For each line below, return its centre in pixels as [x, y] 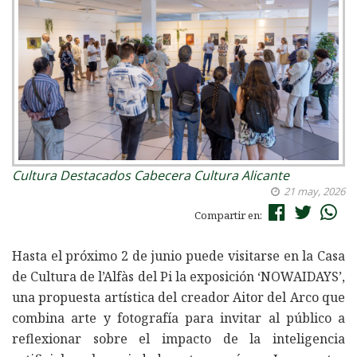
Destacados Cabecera [125, 176]
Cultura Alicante [241, 176]
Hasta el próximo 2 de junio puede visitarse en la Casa [178, 256]
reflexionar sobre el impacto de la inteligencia [178, 339]
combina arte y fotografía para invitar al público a [178, 318]
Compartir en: [229, 216]
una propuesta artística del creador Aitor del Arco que [178, 298]
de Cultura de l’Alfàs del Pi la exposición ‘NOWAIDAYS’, [178, 277]
